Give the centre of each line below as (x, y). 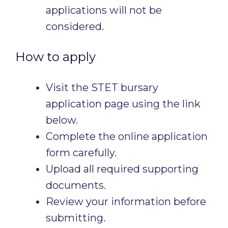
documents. (76, 185)
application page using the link (123, 104)
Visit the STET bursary (102, 88)
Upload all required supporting (122, 169)
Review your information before (126, 202)
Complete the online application (127, 136)
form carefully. (81, 153)
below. (62, 120)
